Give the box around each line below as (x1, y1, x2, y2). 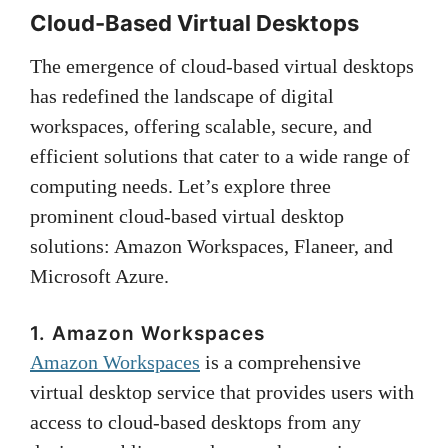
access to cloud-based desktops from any (30, 411, 361, 434)
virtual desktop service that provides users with (30, 381, 414, 404)
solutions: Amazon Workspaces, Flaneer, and (30, 235, 393, 258)
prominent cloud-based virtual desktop (30, 205, 344, 228)
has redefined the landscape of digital (30, 85, 334, 108)
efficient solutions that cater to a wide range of (30, 145, 410, 168)
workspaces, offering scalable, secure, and (30, 115, 372, 138)
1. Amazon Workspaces (30, 322, 265, 346)
